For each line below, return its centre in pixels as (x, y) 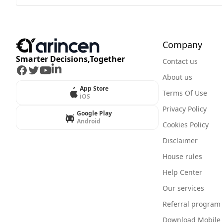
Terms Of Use (185, 93)
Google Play (94, 113)
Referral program (192, 204)
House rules (182, 156)
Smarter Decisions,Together (70, 59)
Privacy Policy (185, 109)
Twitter (41, 70)
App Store (94, 88)
